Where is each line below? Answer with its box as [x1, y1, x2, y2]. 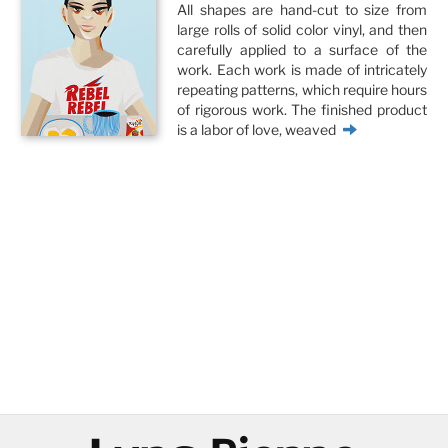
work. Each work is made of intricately [177, 61, 427, 78]
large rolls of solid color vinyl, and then [177, 21, 427, 38]
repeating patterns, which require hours [177, 81, 427, 98]
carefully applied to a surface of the [177, 41, 427, 58]
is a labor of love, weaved [177, 121, 336, 138]
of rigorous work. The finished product [177, 101, 427, 118]
